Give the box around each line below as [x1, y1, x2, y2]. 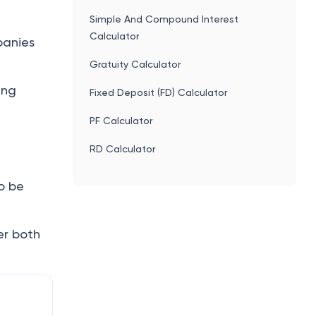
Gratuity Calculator [90, 58, 181, 70]
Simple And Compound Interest [90, 13, 239, 25]
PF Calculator [90, 114, 153, 126]
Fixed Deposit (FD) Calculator [90, 86, 228, 98]
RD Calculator [90, 142, 156, 154]
